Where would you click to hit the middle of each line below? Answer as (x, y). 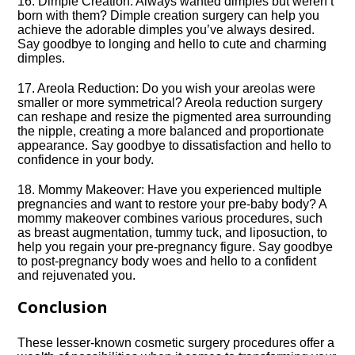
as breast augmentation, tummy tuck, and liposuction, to (173, 233)
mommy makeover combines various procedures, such (170, 218)
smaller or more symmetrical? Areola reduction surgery (170, 103)
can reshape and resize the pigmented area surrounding (175, 117)
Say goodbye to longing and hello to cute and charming (172, 44)
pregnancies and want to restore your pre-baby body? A (172, 204)
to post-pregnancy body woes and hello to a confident (167, 261)
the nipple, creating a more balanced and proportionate (171, 131)
